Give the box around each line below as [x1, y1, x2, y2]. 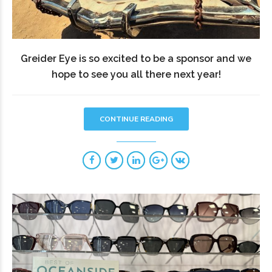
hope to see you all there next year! [51, 69, 221, 81]
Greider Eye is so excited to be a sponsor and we [21, 53, 251, 65]
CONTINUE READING [99, 114, 173, 124]
